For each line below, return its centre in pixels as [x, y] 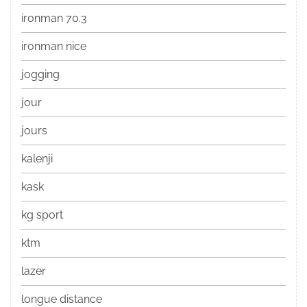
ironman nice [54, 47]
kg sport [42, 215]
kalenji [37, 159]
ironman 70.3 [54, 19]
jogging [40, 75]
